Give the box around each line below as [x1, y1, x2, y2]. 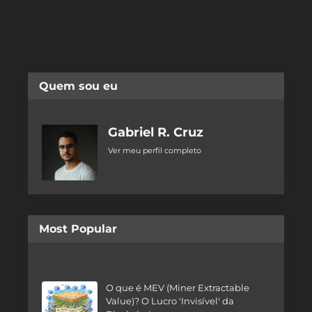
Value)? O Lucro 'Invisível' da [106, 295, 234, 307]
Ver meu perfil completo [108, 146, 201, 156]
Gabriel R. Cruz [108, 125, 203, 141]
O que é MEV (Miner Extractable [106, 282, 249, 294]
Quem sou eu [39, 79, 118, 93]
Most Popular [39, 222, 117, 236]
